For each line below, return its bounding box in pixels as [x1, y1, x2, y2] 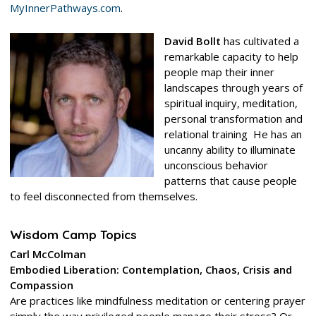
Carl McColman [9, 246, 86, 261]
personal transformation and [164, 111, 303, 126]
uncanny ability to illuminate [164, 142, 296, 157]
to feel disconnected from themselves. [9, 188, 197, 203]
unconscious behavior [164, 157, 268, 172]
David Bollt [164, 33, 221, 48]
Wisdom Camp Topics [9, 226, 137, 242]
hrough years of [225, 80, 303, 95]
